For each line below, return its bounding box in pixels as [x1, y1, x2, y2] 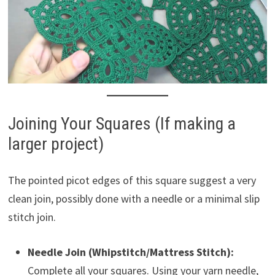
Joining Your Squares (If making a [7, 114, 236, 134]
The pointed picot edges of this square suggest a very [7, 173, 256, 188]
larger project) [7, 134, 104, 155]
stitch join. [7, 210, 56, 225]
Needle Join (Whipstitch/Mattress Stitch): [27, 245, 234, 260]
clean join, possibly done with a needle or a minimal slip [7, 192, 260, 206]
